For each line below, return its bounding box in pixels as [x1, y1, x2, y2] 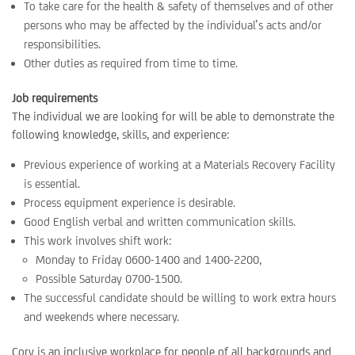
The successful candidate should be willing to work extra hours [24, 291, 336, 304]
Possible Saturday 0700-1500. [36, 272, 182, 285]
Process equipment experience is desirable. [24, 196, 235, 209]
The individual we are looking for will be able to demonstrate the [12, 109, 334, 123]
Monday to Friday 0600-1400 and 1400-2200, [36, 253, 261, 266]
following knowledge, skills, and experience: [12, 128, 230, 141]
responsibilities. [24, 37, 101, 51]
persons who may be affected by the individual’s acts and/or [24, 18, 322, 32]
